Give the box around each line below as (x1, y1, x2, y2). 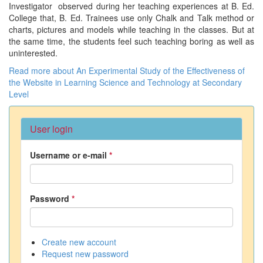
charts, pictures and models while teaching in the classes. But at (9, 23, 254, 35)
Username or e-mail (30, 149, 109, 161)
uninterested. (9, 46, 58, 59)
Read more (9, 64, 50, 76)
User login (30, 122, 73, 136)
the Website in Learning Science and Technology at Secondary (9, 76, 242, 88)
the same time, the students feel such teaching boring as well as (9, 35, 254, 47)
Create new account (42, 235, 116, 248)
